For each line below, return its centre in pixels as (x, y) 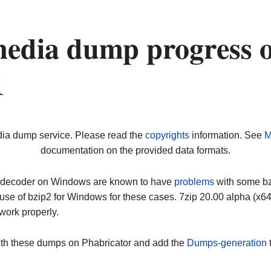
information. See (227, 135)
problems (194, 181)
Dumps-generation (227, 243)
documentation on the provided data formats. (135, 151)
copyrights (167, 135)
